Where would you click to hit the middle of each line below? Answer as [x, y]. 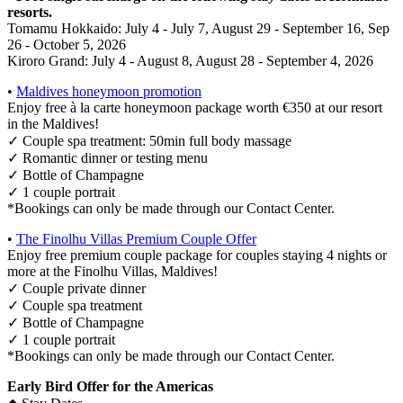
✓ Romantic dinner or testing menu [107, 158]
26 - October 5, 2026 [67, 45]
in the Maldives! [53, 124]
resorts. [30, 13]
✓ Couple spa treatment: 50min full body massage [149, 141]
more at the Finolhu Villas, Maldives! [112, 272]
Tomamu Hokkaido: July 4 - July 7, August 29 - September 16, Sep [198, 29]
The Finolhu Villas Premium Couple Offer [136, 239]
